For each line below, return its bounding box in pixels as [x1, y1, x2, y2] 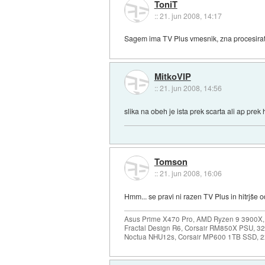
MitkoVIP [154, 70, 191, 83]
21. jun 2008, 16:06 [159, 168, 222, 179]
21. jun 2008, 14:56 [159, 83, 222, 93]
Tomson [154, 155, 188, 169]
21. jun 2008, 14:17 [159, 10, 222, 21]
